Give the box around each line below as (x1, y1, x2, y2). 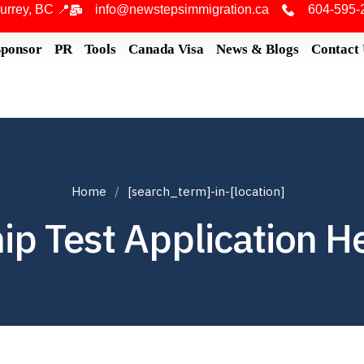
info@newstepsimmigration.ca (95, 2, 270, 16)
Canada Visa (128, 41, 204, 57)
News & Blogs (215, 41, 299, 57)
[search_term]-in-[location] (128, 184, 284, 199)
